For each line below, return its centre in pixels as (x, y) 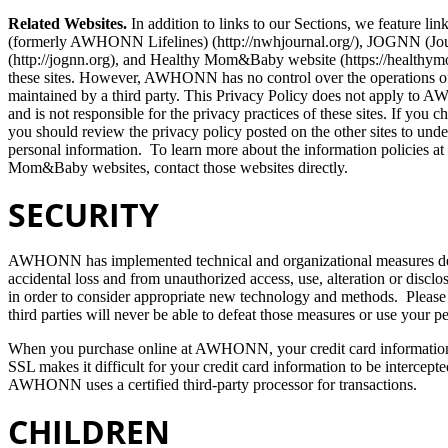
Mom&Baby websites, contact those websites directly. (178, 167)
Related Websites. (69, 23)
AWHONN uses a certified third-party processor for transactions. (212, 384)
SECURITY (83, 214)
